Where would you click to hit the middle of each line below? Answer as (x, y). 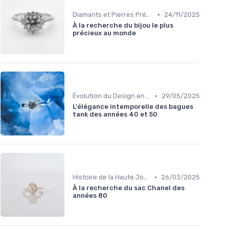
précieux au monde (104, 33)
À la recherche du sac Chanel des (129, 188)
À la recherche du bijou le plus (123, 26)
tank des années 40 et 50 (115, 114)
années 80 (90, 196)
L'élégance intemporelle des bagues (133, 107)
